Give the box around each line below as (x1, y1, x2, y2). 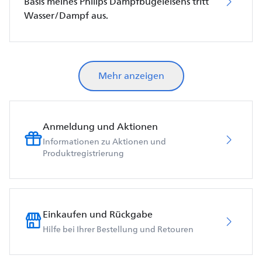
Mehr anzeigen (98, 68, 164, 84)
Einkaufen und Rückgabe (43, 206, 153, 222)
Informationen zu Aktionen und (43, 135, 166, 149)
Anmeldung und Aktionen (43, 119, 158, 135)
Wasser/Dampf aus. (24, 8, 108, 23)
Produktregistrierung (43, 146, 124, 160)
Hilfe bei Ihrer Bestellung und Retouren (43, 222, 194, 236)
